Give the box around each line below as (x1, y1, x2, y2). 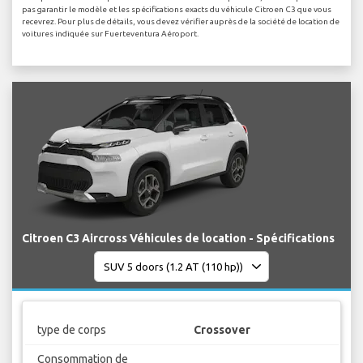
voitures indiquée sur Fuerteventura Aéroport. (22, 29, 199, 39)
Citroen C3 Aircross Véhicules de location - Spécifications (22, 232, 335, 246)
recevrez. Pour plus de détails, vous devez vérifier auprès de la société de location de (22, 17, 340, 27)
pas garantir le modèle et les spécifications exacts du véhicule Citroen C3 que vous (22, 5, 331, 15)
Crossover (194, 322, 250, 336)
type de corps (36, 322, 106, 336)
